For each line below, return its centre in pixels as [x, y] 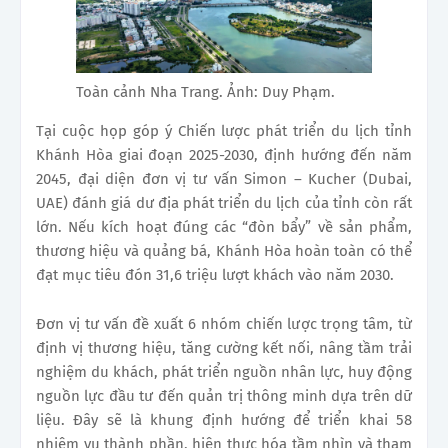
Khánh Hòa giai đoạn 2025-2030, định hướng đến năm [224, 154]
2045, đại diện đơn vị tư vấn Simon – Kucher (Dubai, [224, 178]
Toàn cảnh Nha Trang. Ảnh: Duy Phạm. [205, 91]
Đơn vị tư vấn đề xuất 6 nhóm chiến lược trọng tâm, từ [224, 323]
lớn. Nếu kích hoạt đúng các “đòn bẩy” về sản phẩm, [224, 226]
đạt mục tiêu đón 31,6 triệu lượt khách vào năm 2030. [215, 274]
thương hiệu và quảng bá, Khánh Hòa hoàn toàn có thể [224, 250]
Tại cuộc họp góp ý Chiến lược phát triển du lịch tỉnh [224, 130]
